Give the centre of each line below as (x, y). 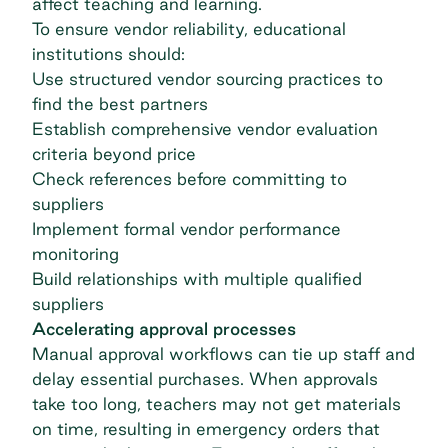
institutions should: (108, 54)
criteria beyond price (114, 154)
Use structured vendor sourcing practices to (207, 79)
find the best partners (120, 104)
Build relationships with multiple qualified (197, 279)
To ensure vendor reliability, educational (189, 29)
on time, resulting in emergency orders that (206, 429)
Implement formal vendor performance (186, 229)
